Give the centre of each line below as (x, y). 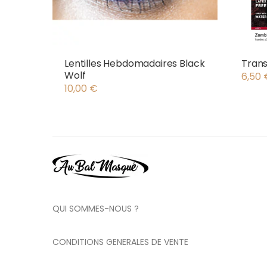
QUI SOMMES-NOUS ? (96, 209)
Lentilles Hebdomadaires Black (135, 64)
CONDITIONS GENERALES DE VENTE (120, 242)
